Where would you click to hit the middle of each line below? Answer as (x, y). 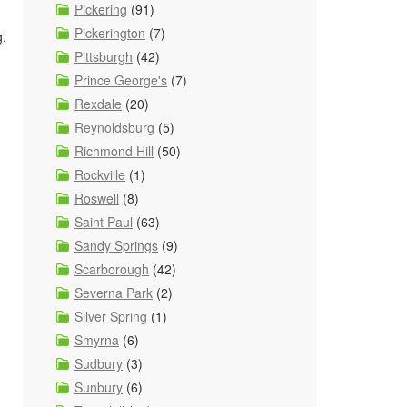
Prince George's (121, 80)
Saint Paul (104, 222)
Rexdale (98, 104)
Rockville (100, 174)
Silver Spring (111, 316)
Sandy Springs (116, 245)
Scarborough (112, 269)
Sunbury (99, 387)
